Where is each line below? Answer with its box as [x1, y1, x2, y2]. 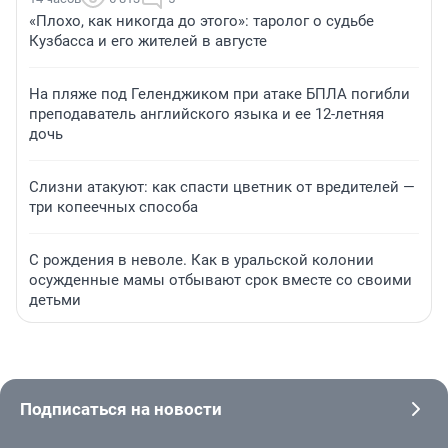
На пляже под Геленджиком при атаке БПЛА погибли [29, 85, 410, 104]
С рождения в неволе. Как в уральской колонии [29, 251, 374, 270]
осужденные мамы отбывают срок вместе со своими [29, 271, 412, 290]
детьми [29, 291, 81, 310]
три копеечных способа [29, 198, 198, 217]
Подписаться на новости [20, 399, 222, 420]
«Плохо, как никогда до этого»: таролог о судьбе [29, 12, 374, 31]
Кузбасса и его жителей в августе [29, 32, 267, 51]
